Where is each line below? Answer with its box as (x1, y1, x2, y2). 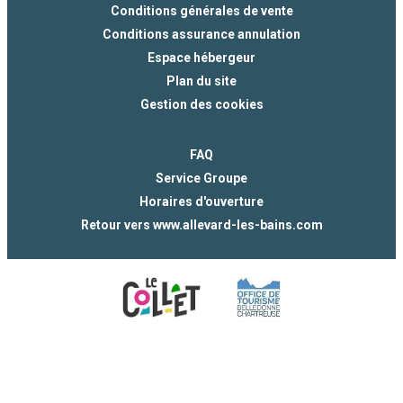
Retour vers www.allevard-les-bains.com (80, 217, 323, 232)
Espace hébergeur (148, 49, 255, 65)
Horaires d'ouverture (139, 193, 264, 209)
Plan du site (166, 73, 237, 88)
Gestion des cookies (139, 96, 264, 112)
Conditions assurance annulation (103, 26, 300, 41)
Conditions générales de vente (110, 3, 293, 18)
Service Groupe (156, 170, 247, 185)
